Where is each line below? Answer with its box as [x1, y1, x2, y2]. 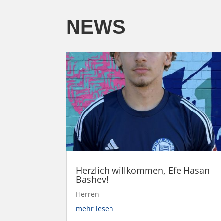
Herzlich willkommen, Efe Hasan [76, 164, 210, 176]
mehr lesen [76, 203, 114, 213]
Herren [76, 189, 100, 199]
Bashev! [76, 173, 109, 185]
